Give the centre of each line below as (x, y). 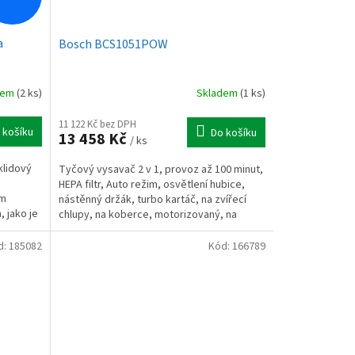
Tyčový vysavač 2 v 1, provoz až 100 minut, (160, 169)
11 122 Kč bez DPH (97, 124)
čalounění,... (86, 229)
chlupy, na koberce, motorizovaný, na (147, 214)
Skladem (218, 94)
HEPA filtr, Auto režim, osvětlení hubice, (151, 184)
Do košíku (233, 133)
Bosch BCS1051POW (113, 44)
